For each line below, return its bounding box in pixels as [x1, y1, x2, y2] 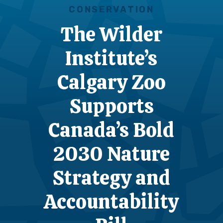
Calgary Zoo [57, 69, 166, 95]
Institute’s [65, 45, 158, 71]
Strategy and [52, 165, 171, 191]
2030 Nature [53, 141, 170, 167]
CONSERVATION [69, 4, 154, 15]
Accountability [44, 189, 179, 215]
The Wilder [60, 21, 162, 47]
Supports [69, 93, 154, 119]
